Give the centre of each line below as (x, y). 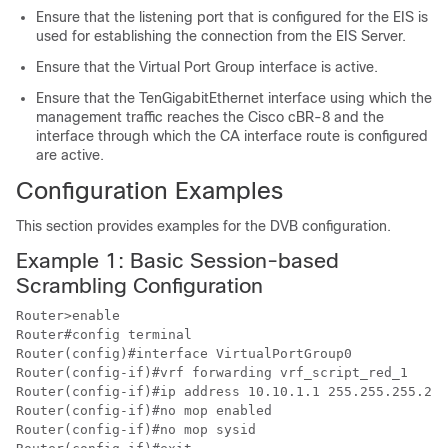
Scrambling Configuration (139, 286)
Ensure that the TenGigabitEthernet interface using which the (234, 98)
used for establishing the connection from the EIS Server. (221, 36)
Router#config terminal (104, 335)
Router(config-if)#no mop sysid (136, 430)
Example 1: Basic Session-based (177, 261)
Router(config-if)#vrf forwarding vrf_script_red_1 (212, 373)
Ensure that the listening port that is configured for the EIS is (232, 17)
